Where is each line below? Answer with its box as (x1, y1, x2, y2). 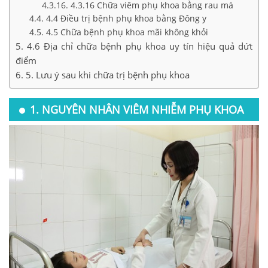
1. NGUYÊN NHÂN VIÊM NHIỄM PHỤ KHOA (30, 102, 243, 117)
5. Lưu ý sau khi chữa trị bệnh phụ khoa (26, 68, 190, 81)
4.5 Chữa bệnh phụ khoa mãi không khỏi (45, 26, 208, 38)
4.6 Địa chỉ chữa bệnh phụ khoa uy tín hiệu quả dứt (27, 39, 253, 52)
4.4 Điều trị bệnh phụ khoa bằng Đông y (45, 12, 206, 24)
